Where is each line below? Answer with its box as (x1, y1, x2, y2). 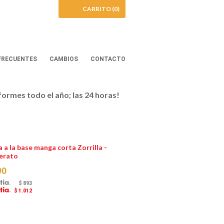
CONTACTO (90, 55, 125, 62)
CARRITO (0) (82, 5, 119, 12)
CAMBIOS (49, 55, 78, 62)
